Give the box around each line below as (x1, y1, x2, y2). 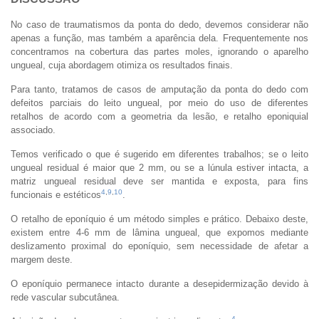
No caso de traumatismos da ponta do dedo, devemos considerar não (11, 19, 308, 30)
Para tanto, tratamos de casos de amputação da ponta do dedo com (11, 83, 308, 95)
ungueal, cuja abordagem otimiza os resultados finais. (11, 59, 233, 70)
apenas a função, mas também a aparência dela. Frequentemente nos (11, 32, 308, 43)
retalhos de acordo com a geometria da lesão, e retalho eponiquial (11, 110, 308, 122)
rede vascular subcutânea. (11, 291, 120, 303)
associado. (11, 124, 56, 135)
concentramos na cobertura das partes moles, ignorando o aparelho (11, 46, 308, 57)
